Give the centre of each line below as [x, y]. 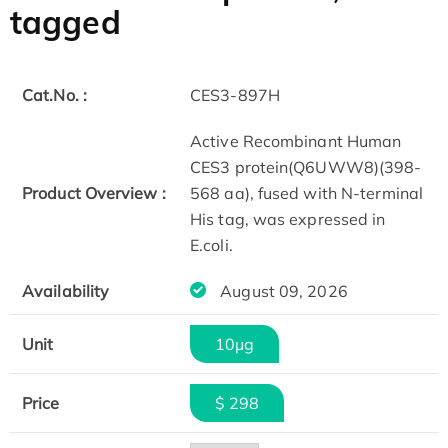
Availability [66, 291]
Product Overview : [94, 193]
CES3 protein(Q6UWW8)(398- [306, 167]
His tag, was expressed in [288, 219]
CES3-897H [235, 95]
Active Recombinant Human [296, 141]
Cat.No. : [54, 95]
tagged [65, 22]
